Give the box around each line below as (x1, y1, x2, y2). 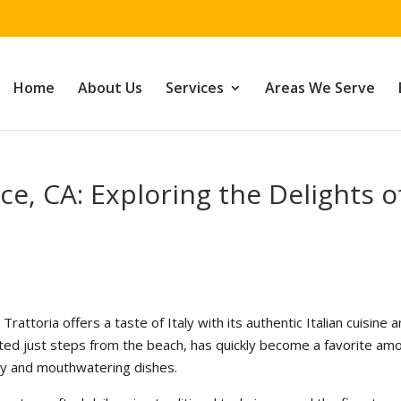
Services (165, 78, 224, 98)
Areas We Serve (264, 78, 375, 98)
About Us (77, 78, 142, 98)
